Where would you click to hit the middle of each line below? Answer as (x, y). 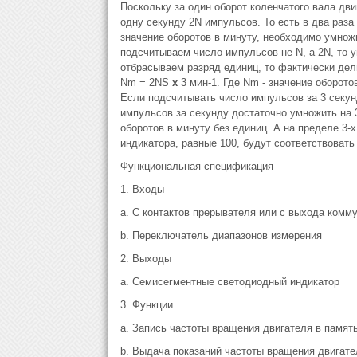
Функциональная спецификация (196, 166)
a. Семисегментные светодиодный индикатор (229, 282)
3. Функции (146, 305)
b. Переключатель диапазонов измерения (221, 235)
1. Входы (142, 189)
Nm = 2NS (146, 82)
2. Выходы (145, 259)
